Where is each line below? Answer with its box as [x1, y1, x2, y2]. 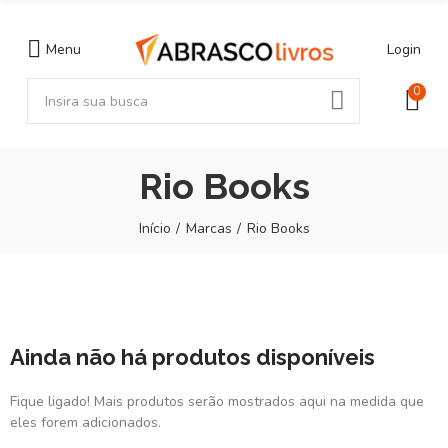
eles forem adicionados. [10, 412, 161, 432]
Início [138, 218, 171, 238]
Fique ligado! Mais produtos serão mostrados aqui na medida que [10, 391, 424, 411]
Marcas [185, 218, 232, 238]
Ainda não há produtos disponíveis [10, 343, 375, 370]
